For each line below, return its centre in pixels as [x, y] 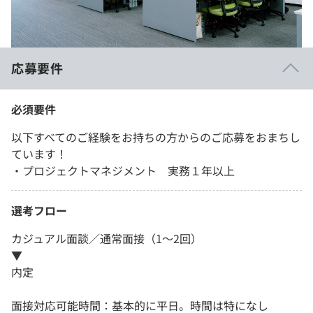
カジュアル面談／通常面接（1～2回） [107, 238]
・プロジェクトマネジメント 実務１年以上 [123, 170]
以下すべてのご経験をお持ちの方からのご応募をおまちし [156, 137]
